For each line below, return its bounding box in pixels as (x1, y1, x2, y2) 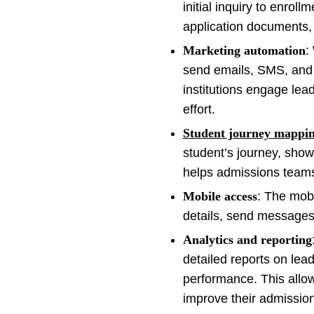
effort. (182, 102, 215, 117)
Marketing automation (182, 43, 306, 58)
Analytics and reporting (182, 233, 312, 247)
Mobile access (182, 189, 257, 204)
